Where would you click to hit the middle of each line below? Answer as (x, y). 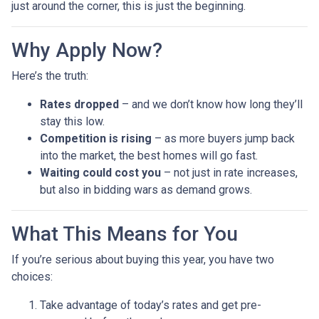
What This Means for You (125, 234)
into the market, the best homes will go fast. (149, 155)
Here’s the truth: (50, 75)
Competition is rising (96, 138)
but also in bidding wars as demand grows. (146, 189)
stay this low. (72, 121)
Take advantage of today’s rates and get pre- (151, 305)
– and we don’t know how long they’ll (211, 104)
